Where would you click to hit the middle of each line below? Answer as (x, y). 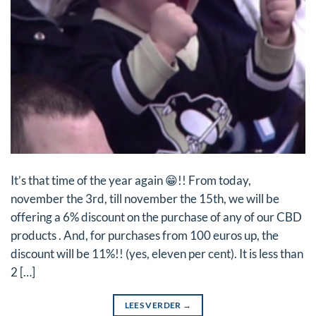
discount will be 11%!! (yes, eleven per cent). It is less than (157, 254)
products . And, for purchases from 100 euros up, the (145, 235)
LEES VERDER (154, 305)
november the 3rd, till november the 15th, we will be (145, 199)
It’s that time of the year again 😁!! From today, (131, 180)
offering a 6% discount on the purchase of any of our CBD (156, 217)
